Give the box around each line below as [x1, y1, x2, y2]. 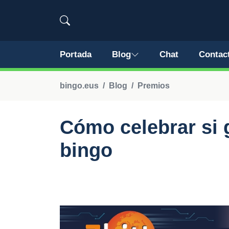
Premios [138, 81, 170, 90]
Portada [60, 50, 91, 59]
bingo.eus [60, 81, 99, 90]
